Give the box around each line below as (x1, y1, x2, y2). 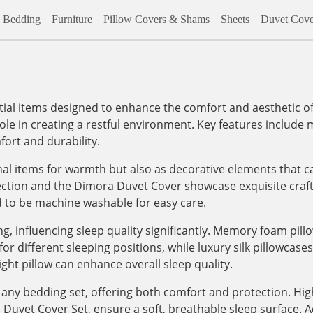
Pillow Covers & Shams (103, 13, 210, 25)
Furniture (51, 13, 92, 25)
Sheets (220, 13, 249, 25)
